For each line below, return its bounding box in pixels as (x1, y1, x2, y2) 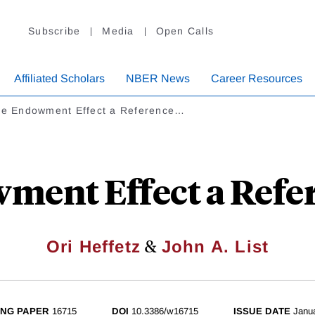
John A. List (161, 237, 269, 257)
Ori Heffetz (46, 237, 141, 257)
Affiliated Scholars (14, 72, 105, 85)
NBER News (126, 72, 190, 85)
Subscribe (28, 25, 81, 37)
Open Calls (155, 25, 214, 37)
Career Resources (211, 72, 302, 85)
